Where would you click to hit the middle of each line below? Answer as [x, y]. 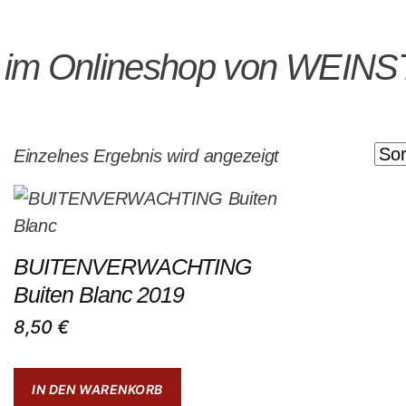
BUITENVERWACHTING [133, 266]
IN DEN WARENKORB [97, 390]
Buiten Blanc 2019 [99, 295]
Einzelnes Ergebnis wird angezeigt [147, 155]
